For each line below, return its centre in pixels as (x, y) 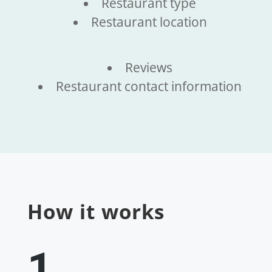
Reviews (149, 68)
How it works (96, 212)
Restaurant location (149, 22)
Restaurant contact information (149, 87)
